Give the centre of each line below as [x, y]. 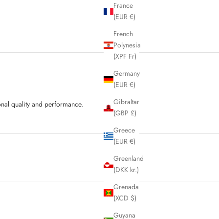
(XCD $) [125, 198]
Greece [124, 130]
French [123, 34]
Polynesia [127, 45]
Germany [127, 74]
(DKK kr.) [126, 170]
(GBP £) [125, 113]
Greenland [129, 159]
